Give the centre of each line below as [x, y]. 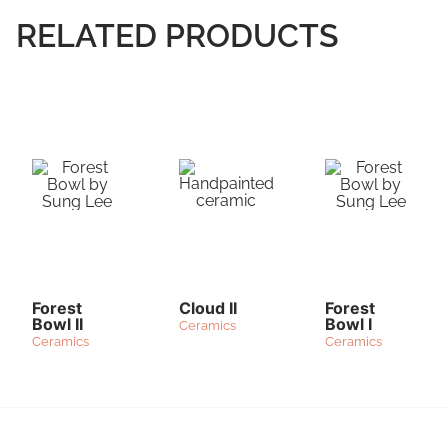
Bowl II [57, 324]
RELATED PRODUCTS [177, 36]
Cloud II [207, 308]
